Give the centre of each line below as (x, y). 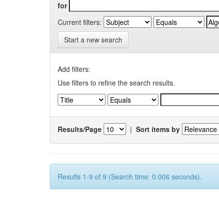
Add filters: (74, 69)
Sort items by (158, 129)
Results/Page (80, 129)
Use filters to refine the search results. (116, 83)
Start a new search (93, 40)
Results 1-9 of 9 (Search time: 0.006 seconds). (130, 176)
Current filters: (80, 22)
